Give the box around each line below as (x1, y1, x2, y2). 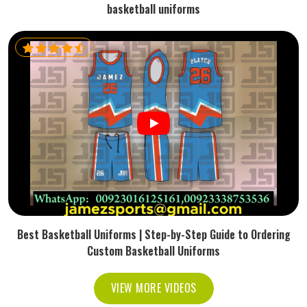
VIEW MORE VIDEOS (110, 280, 197, 296)
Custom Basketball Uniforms (87, 243, 220, 259)
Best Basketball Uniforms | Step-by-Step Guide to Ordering (16, 226, 291, 243)
